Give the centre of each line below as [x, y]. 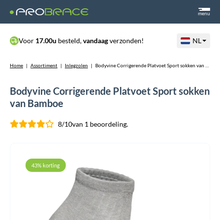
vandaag [96, 41]
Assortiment [44, 65]
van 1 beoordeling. [100, 124]
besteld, [70, 41]
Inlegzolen [76, 65]
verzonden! [126, 41]
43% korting [46, 165]
